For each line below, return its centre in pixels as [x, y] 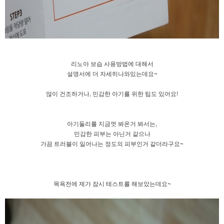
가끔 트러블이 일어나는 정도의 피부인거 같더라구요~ [112, 143]
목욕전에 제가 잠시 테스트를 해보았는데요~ [112, 183]
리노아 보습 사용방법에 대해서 [112, 63]
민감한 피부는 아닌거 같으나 [112, 133]
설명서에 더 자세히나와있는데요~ [112, 73]
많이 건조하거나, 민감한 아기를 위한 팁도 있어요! [112, 93]
